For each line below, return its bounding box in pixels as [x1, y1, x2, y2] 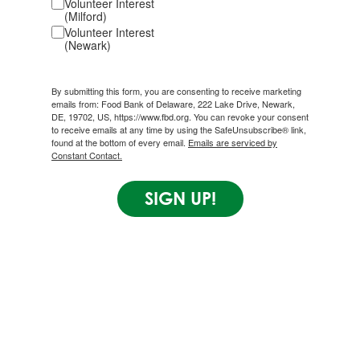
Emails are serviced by [188, 136, 277, 149]
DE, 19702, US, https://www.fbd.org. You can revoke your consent [51, 110, 309, 124]
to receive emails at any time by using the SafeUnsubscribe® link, [51, 123, 306, 137]
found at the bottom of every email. [51, 136, 188, 149]
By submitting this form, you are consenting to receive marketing [51, 84, 301, 98]
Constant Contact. [51, 149, 122, 162]
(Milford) [64, 8, 107, 25]
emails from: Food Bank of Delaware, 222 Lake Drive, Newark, [51, 97, 295, 111]
